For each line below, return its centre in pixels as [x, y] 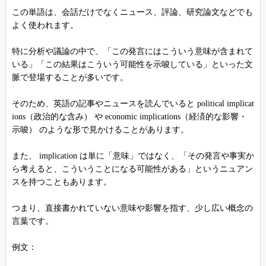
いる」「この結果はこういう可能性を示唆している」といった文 [132, 65]
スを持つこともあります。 [61, 182]
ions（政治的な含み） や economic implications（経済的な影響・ [129, 117]
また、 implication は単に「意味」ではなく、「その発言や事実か [133, 156]
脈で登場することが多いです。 [70, 78]
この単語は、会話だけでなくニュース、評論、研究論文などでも [132, 12]
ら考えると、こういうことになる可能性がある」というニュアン [132, 169]
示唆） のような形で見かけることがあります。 [100, 130]
